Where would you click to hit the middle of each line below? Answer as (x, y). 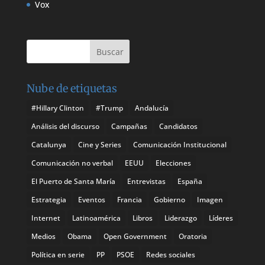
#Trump (109, 108)
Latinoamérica (96, 218)
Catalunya (49, 144)
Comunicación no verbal (72, 163)
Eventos (91, 199)
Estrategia (49, 199)
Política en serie (58, 254)
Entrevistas (146, 181)
